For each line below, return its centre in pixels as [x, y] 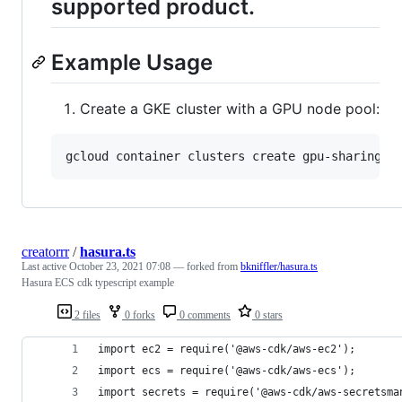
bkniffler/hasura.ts [279, 267]
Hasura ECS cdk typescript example [98, 283]
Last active [45, 267]
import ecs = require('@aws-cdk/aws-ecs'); [227, 371]
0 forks [139, 315]
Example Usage [132, 63]
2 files [86, 315]
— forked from [207, 267]
